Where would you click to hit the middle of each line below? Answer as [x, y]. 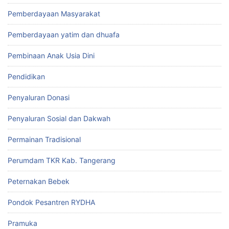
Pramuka [22, 223]
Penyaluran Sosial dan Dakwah [59, 118]
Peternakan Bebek [39, 181]
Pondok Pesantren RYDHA [51, 202]
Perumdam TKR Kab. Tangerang [62, 160]
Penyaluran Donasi [39, 97]
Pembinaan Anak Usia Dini [51, 55]
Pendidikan [26, 76]
